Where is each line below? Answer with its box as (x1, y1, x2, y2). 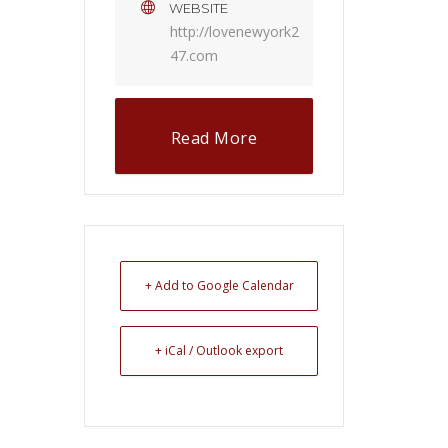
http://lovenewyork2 (170, 22, 299, 42)
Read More (170, 127, 258, 150)
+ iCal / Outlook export (155, 342, 283, 360)
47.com (170, 46, 218, 66)
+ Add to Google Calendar (144, 277, 294, 295)
